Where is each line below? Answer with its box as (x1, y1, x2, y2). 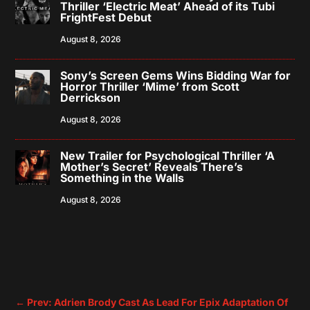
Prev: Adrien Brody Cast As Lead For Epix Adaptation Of (27, 296, 289, 309)
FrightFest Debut (60, 10, 152, 24)
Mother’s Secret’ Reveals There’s (60, 159, 244, 174)
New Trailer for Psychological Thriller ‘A (60, 148, 275, 163)
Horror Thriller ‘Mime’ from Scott (60, 79, 240, 93)
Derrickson (60, 90, 121, 104)
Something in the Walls (60, 170, 185, 185)
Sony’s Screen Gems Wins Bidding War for (60, 68, 291, 82)
